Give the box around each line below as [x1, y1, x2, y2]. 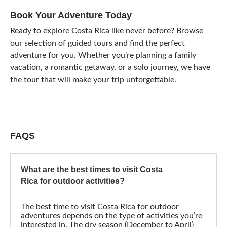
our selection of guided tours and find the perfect [10, 39, 185, 48]
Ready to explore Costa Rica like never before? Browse [10, 27, 203, 35]
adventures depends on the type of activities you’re [21, 212, 202, 220]
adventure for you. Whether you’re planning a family [10, 51, 196, 60]
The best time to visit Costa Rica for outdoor [21, 203, 179, 211]
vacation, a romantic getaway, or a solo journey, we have [10, 63, 210, 72]
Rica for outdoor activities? [21, 177, 125, 186]
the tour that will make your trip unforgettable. [10, 75, 176, 84]
